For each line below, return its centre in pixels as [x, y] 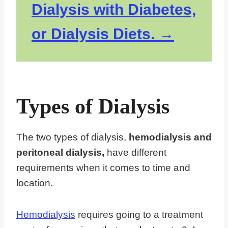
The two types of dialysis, [73, 137]
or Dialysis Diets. [93, 34]
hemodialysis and [170, 137]
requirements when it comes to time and [103, 168]
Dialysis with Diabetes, [114, 10]
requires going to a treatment [139, 215]
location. [35, 183]
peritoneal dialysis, [62, 153]
